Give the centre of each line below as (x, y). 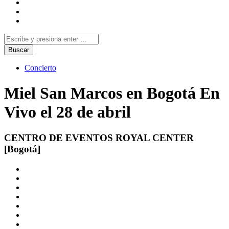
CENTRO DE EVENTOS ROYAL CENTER (99, 138)
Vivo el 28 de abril (67, 112)
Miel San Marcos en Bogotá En (112, 93)
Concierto (40, 68)
